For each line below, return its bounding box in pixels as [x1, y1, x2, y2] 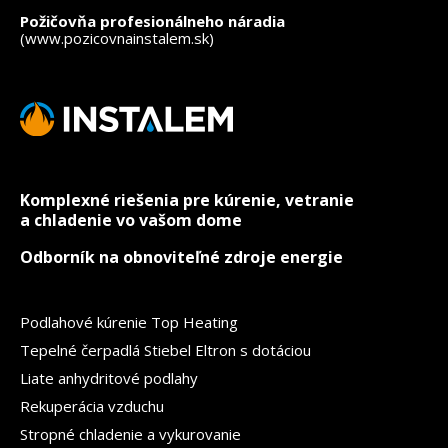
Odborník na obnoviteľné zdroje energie [20, 246, 343, 268]
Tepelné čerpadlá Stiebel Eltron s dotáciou [20, 340, 311, 360]
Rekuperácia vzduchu [20, 396, 164, 416]
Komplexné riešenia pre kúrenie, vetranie [20, 189, 354, 211]
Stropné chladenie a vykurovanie [20, 424, 241, 444]
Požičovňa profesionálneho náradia [20, 11, 285, 31]
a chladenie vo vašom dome [20, 209, 242, 231]
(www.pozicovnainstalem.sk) [20, 28, 214, 48]
